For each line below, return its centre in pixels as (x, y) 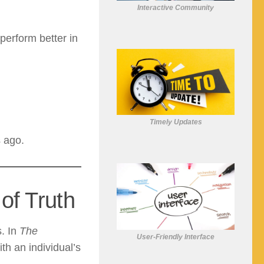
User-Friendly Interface (176, 237)
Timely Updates (176, 122)
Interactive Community (176, 7)
